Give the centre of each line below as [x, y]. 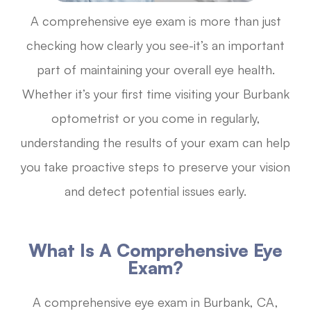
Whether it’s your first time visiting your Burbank [155, 94]
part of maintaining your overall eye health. [155, 70]
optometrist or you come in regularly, [155, 118]
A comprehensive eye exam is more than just [155, 21]
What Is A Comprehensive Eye [155, 251]
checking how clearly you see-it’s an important [155, 45]
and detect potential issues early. [155, 191]
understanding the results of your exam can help [155, 143]
